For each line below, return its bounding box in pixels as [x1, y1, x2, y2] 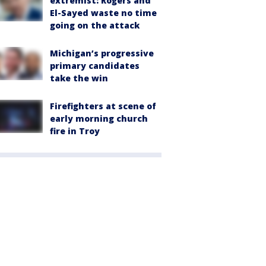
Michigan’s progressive [50, 47, 154, 59]
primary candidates [50, 60, 140, 72]
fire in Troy [50, 125, 100, 137]
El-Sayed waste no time [50, 7, 157, 19]
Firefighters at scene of [50, 100, 156, 112]
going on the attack [50, 20, 140, 31]
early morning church [50, 113, 148, 125]
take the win [50, 72, 108, 84]
